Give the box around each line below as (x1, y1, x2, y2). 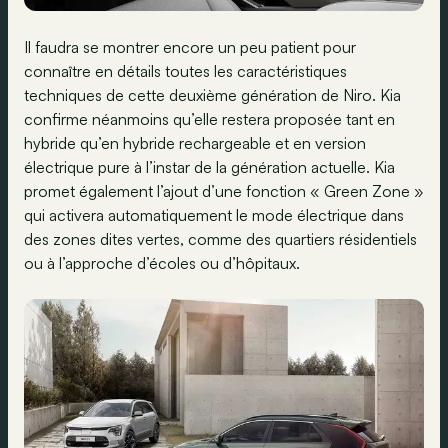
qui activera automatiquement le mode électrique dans (24, 205, 404, 225)
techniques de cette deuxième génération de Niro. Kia (24, 85, 401, 105)
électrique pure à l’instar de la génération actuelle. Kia (24, 157, 395, 177)
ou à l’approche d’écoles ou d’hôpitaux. (24, 253, 300, 273)
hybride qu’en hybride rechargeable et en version (24, 133, 366, 153)
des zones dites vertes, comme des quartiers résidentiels (24, 229, 417, 249)
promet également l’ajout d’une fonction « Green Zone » (24, 181, 424, 201)
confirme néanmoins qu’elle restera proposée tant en (24, 109, 395, 129)
